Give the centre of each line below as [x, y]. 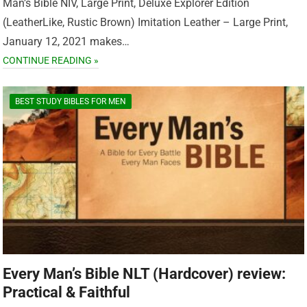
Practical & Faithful [67, 293]
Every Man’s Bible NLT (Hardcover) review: [145, 274]
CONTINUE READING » [51, 60]
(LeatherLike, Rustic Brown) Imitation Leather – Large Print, [146, 22]
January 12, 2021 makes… [66, 41]
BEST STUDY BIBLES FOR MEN [71, 101]
